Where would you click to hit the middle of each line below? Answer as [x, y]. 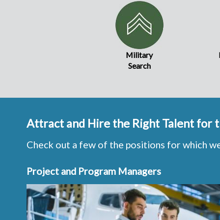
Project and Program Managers [94, 171]
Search [139, 66]
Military [139, 55]
